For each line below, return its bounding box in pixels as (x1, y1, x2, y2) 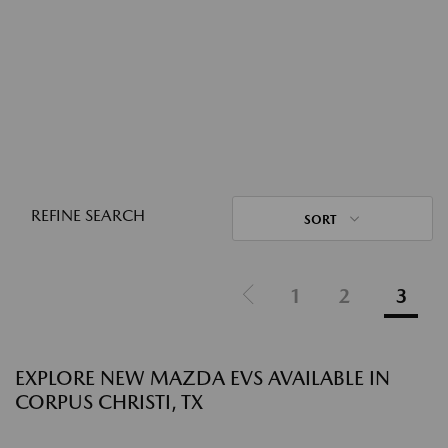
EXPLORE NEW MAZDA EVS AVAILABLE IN (15, 366, 390, 390)
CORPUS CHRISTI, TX (15, 390, 203, 414)
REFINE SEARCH (31, 206, 145, 225)
